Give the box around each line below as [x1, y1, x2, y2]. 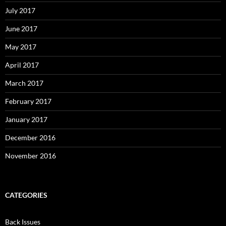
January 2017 [5, 115, 47, 124]
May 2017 [5, 42, 36, 51]
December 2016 [5, 133, 55, 142]
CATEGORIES [5, 191, 47, 200]
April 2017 [5, 61, 39, 70]
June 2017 [5, 24, 37, 33]
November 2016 [5, 151, 56, 160]
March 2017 [5, 79, 43, 88]
